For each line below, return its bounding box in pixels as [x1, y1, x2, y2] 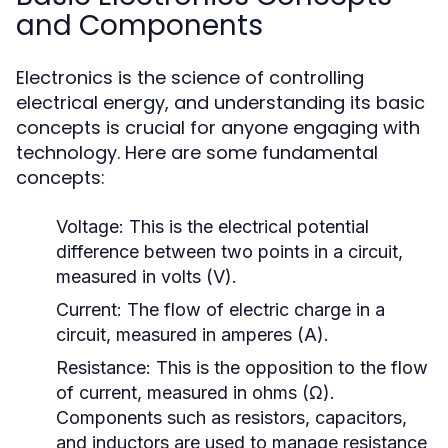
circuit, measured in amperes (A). [56, 324, 329, 345]
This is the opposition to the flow [151, 357, 428, 378]
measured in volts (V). [56, 266, 237, 287]
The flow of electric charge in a [122, 299, 385, 320]
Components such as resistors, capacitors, [56, 407, 407, 428]
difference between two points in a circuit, [56, 241, 403, 262]
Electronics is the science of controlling [16, 65, 364, 90]
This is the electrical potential [124, 216, 369, 237]
